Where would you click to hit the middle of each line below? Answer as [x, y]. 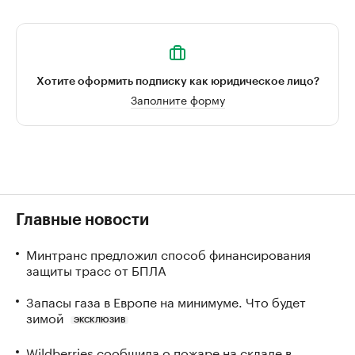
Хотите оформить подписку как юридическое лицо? [177, 82]
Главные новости [82, 220]
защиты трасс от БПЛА [96, 269]
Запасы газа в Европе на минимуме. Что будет [166, 301]
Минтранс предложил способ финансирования [168, 253]
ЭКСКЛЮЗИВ [99, 320]
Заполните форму [177, 99]
